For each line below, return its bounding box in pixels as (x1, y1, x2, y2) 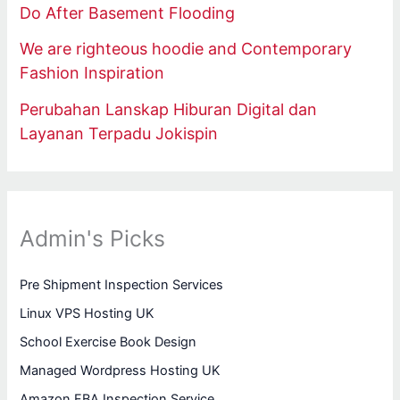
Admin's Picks (20, 224, 166, 252)
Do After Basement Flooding (20, 3, 236, 22)
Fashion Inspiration (20, 63, 165, 83)
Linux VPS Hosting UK (20, 305, 155, 322)
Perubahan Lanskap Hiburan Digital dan (20, 99, 318, 119)
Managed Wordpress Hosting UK (20, 362, 221, 379)
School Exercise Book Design (20, 334, 197, 351)
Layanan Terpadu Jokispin (20, 123, 219, 143)
